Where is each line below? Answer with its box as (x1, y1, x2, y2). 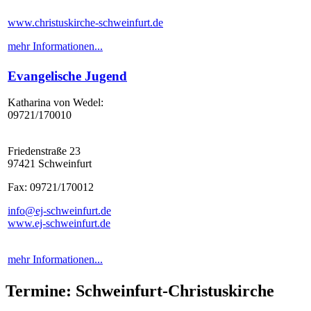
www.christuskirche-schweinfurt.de (8, 17, 163, 29)
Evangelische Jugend (8, 68, 127, 83)
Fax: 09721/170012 (8, 181, 94, 194)
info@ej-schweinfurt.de (8, 205, 111, 217)
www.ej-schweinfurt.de (8, 217, 110, 230)
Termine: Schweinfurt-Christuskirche (6, 281, 274, 300)
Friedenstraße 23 (8, 145, 81, 158)
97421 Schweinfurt (8, 158, 92, 170)
